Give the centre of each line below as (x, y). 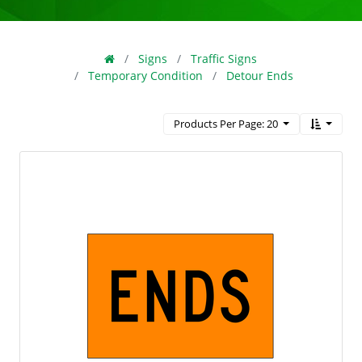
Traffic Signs (224, 59)
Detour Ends (260, 76)
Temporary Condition (146, 76)
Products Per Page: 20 (225, 124)
